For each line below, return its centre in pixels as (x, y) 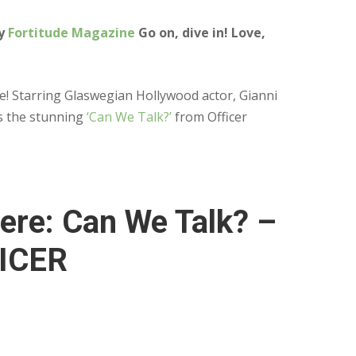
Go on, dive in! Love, (200, 32)
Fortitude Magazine (72, 32)
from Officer (209, 117)
